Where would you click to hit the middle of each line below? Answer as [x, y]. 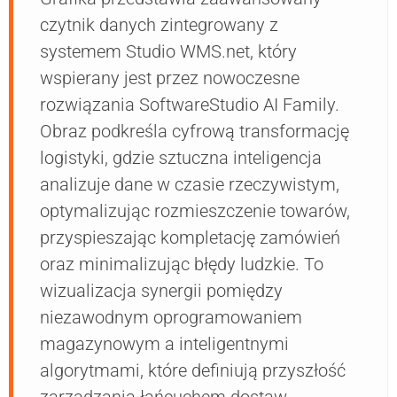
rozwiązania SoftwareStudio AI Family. [190, 105]
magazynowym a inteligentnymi [164, 344]
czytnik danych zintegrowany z [159, 25]
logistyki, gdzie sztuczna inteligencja [181, 158]
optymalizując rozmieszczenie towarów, [195, 211]
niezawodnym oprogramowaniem [171, 318]
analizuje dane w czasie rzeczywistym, [190, 185]
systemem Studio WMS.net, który [168, 52]
